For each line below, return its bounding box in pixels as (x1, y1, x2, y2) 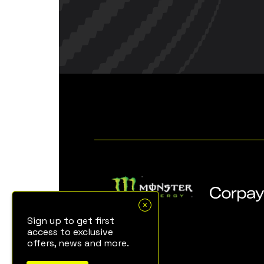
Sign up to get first (27, 214, 114, 227)
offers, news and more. (27, 237, 129, 249)
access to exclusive (27, 226, 113, 238)
